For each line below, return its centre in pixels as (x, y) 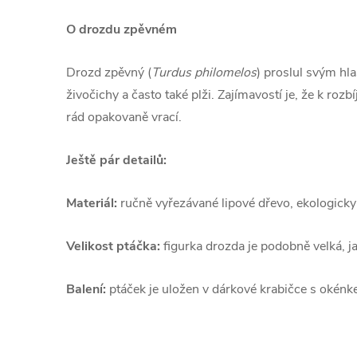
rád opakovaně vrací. (124, 117)
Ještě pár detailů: (116, 160)
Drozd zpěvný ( (109, 73)
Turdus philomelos (204, 73)
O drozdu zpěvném (122, 29)
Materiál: (92, 203)
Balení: (86, 289)
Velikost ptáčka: (113, 246)
